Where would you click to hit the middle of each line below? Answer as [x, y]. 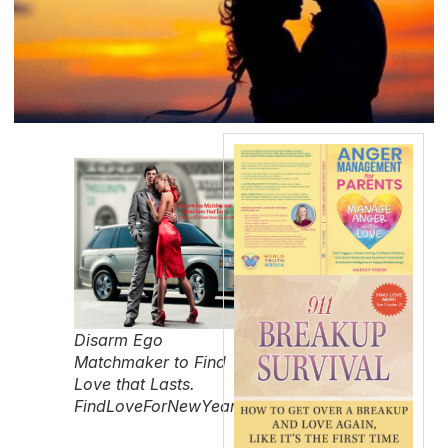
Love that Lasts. [134, 383]
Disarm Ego [118, 339]
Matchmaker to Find [150, 361]
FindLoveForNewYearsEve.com [192, 405]
